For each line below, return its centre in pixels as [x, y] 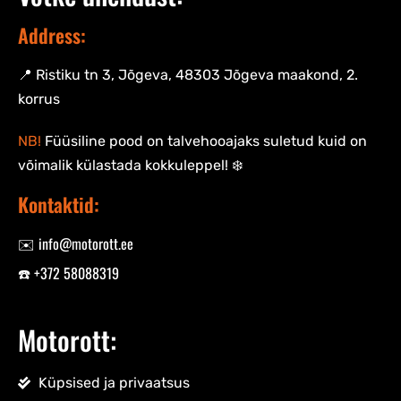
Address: [52, 35]
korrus [39, 99]
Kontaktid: [59, 204]
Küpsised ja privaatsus [114, 383]
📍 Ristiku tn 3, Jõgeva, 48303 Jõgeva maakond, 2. [188, 75]
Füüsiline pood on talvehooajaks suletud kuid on [204, 141]
